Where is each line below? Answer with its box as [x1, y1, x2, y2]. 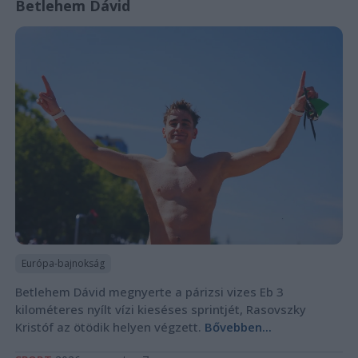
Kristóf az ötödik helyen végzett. [14, 319, 205, 336]
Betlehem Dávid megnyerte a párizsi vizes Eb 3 [14, 284, 284, 300]
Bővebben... [204, 319, 272, 336]
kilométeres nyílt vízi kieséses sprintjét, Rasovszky [14, 301, 306, 318]
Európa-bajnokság [21, 257, 105, 271]
